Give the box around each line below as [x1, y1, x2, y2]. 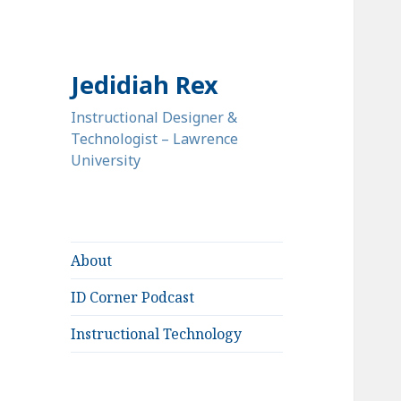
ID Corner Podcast [71, 287, 195, 308]
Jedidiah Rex [71, 68, 219, 102]
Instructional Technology [71, 324, 243, 345]
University [71, 150, 141, 171]
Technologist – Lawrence [71, 129, 239, 149]
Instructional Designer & [71, 107, 238, 128]
